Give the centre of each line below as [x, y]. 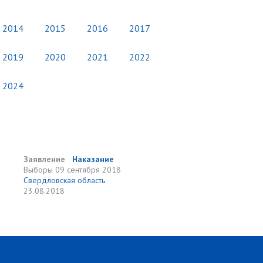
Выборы [38, 170]
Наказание [93, 159]
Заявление [45, 159]
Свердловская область [65, 180]
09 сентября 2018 [88, 170]
